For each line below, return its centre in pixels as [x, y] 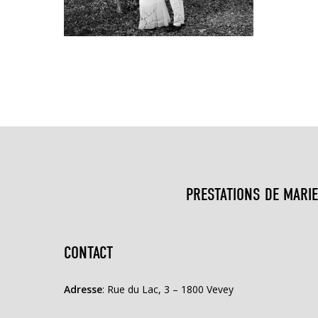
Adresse [83, 289]
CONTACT [89, 252]
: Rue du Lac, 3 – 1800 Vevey [168, 289]
